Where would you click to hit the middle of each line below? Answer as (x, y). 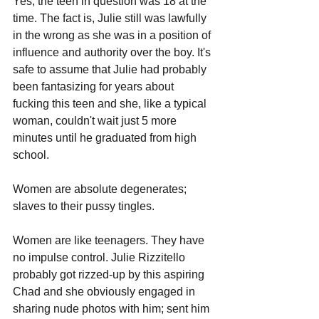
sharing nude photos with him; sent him (113, 308)
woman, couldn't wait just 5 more (96, 120)
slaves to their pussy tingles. (84, 206)
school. (32, 155)
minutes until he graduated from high (106, 137)
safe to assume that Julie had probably (111, 69)
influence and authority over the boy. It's (113, 52)
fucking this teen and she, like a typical (111, 103)
